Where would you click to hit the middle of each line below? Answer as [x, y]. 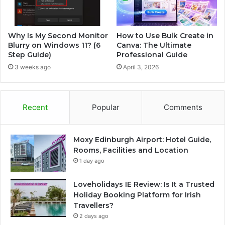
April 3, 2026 [141, 67]
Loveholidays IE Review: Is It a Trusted [144, 185]
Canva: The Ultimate [154, 45]
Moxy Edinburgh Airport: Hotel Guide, [142, 140]
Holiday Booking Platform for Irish [137, 195]
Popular [105, 107]
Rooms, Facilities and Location [131, 150]
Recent [35, 107]
